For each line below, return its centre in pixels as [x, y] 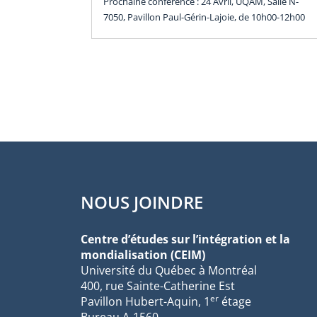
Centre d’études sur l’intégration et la [185, 239]
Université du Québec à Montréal [169, 270]
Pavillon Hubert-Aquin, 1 [145, 301]
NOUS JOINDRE [142, 202]
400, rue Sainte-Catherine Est [158, 286]
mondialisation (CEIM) [143, 254]
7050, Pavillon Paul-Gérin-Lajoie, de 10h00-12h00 [204, 17]
